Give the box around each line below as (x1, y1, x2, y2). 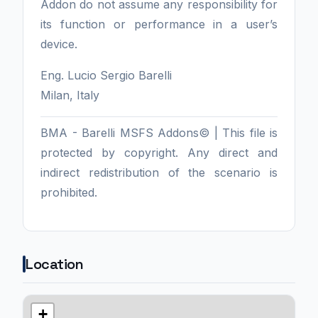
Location (26, 255, 83, 274)
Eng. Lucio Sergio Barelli (40, 68, 172, 83)
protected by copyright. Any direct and (40, 146, 278, 160)
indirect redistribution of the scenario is (40, 165, 278, 180)
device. (40, 37, 77, 52)
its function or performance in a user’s (40, 17, 278, 32)
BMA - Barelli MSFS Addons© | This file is (40, 126, 278, 141)
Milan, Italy (40, 88, 99, 103)
